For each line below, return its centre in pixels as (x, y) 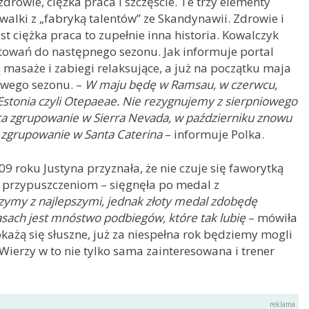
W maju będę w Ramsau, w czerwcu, (181, 84)
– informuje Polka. (213, 134)
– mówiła (271, 218)
